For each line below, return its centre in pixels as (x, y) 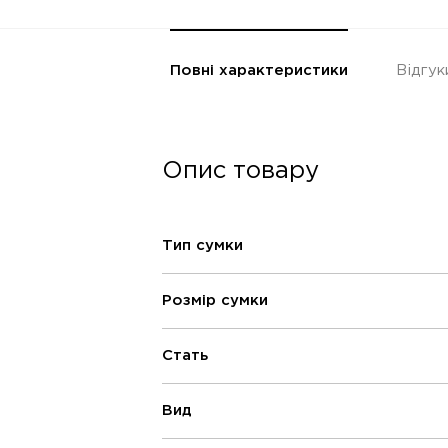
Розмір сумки (215, 301)
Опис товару (240, 171)
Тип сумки (202, 246)
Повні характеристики (259, 71)
